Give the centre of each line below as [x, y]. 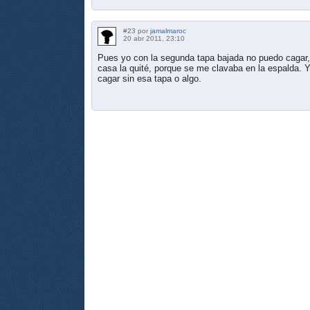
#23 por [137, 30]
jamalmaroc [168, 30]
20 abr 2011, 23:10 [154, 38]
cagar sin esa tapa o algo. [149, 78]
